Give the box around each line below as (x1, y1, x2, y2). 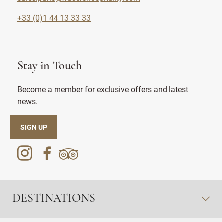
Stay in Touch (17, 60, 82, 72)
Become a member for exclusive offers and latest (17, 84, 188, 94)
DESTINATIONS (12, 193, 95, 205)
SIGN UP (20, 122, 47, 132)
